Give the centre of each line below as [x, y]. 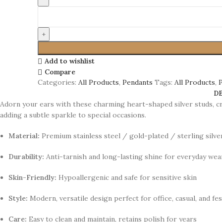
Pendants [138, 82]
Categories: [57, 82]
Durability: [27, 156]
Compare [60, 72]
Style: [18, 198]
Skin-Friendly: [33, 177]
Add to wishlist [69, 61]
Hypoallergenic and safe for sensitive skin [127, 177]
